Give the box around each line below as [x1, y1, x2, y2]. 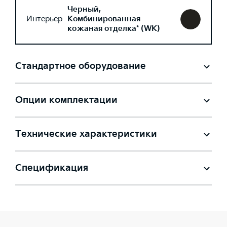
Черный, [67, 5, 101, 14]
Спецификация [15, 163, 88, 173]
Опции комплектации [15, 95, 118, 105]
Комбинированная [67, 14, 140, 24]
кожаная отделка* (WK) [67, 24, 160, 33]
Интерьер [26, 14, 62, 24]
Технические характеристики [15, 129, 157, 139]
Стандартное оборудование [15, 61, 146, 71]
